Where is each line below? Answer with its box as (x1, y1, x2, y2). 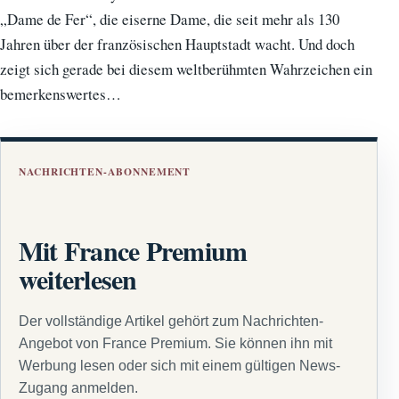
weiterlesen (19, 258, 137, 298)
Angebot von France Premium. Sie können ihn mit (19, 336, 332, 352)
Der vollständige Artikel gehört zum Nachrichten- (19, 313, 323, 330)
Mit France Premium (19, 230, 248, 270)
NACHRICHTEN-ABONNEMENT (19, 163, 191, 179)
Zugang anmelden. (19, 380, 138, 396)
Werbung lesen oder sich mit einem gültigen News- (19, 358, 340, 374)
